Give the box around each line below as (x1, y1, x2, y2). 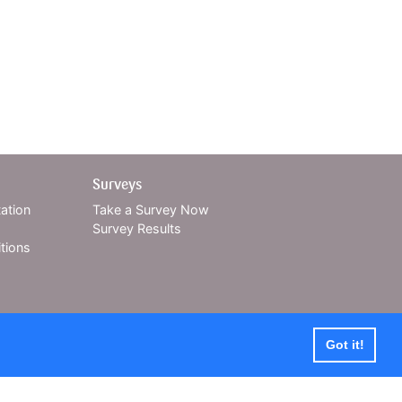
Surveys (92, 176, 143, 193)
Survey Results (92, 221, 182, 236)
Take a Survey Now (92, 202, 210, 217)
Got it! (325, 337, 364, 353)
